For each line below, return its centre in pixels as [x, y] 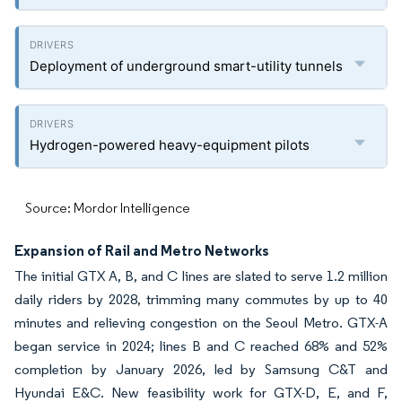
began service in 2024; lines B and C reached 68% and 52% [201, 346]
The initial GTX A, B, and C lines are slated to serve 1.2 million [201, 276]
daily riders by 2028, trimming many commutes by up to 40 [201, 299]
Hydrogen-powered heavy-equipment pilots [170, 145]
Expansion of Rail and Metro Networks [142, 250]
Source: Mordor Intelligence [108, 208]
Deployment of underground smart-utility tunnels [186, 66]
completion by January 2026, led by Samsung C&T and [201, 369]
